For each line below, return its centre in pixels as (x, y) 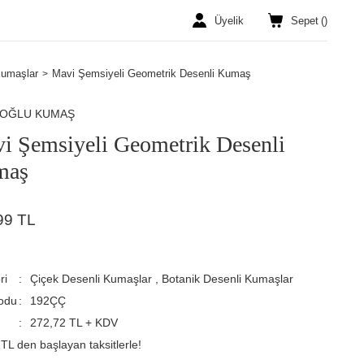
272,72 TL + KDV (74, 323)
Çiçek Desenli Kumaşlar (91, 279)
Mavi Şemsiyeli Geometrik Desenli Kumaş (152, 74)
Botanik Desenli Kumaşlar (228, 279)
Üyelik (229, 20)
